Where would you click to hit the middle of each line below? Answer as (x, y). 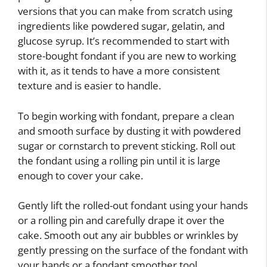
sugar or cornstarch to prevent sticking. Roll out (127, 145)
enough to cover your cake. (80, 175)
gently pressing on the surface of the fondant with (133, 250)
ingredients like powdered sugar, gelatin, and (121, 26)
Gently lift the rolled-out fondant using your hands (133, 205)
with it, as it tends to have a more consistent (119, 71)
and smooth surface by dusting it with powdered (129, 131)
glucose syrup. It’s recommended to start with (124, 41)
